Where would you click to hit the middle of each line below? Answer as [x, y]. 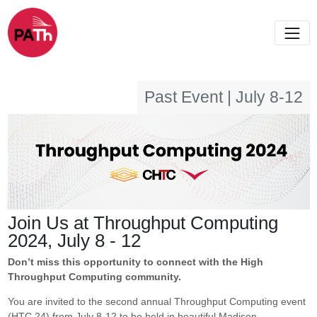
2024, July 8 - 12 [74, 241]
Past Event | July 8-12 [223, 97]
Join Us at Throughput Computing [143, 223]
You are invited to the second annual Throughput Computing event [156, 302]
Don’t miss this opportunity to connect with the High [135, 262]
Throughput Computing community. [94, 277]
